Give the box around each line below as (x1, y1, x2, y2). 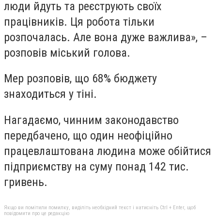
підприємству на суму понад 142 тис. (4, 159, 189, 173)
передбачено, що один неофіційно (4, 128, 172, 142)
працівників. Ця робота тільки (4, 15, 155, 29)
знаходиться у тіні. (4, 87, 97, 101)
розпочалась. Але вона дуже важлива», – (4, 30, 207, 44)
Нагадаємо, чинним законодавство (4, 113, 179, 127)
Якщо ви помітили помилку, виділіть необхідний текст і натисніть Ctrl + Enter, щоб (4, 204, 196, 211)
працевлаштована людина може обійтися (4, 144, 211, 158)
